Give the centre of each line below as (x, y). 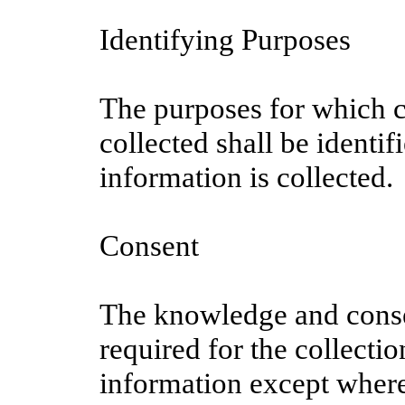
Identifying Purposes (225, 40)
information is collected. (246, 177)
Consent (149, 246)
